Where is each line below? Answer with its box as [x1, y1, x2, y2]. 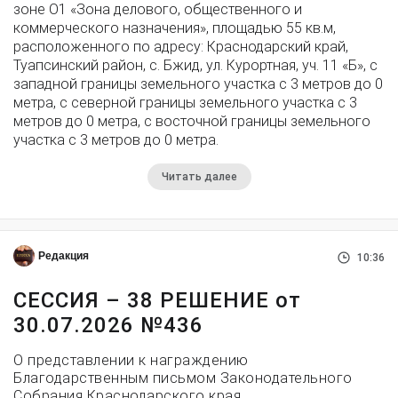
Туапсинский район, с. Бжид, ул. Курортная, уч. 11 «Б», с [13, 57, 378, 74]
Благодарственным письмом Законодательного [13, 370, 353, 386]
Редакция [38, 250, 89, 262]
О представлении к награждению [13, 352, 249, 369]
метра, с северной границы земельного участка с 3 [13, 94, 357, 111]
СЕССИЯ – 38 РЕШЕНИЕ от [13, 288, 301, 313]
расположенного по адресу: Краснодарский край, [13, 38, 348, 55]
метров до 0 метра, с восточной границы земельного [13, 113, 370, 130]
